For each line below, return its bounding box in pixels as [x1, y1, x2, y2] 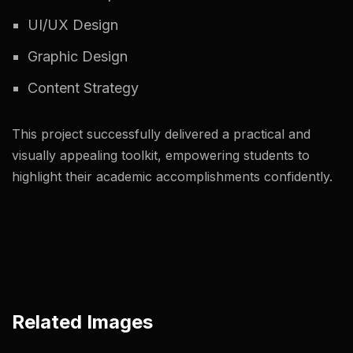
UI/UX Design [28, 17, 118, 33]
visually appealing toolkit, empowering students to [12, 147, 310, 163]
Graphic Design [28, 48, 128, 65]
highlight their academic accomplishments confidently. [12, 169, 333, 184]
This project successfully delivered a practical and [12, 126, 310, 142]
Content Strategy [28, 80, 139, 96]
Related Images [12, 310, 153, 333]
